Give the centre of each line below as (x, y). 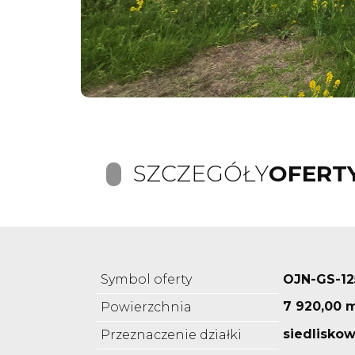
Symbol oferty (146, 280)
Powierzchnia (146, 307)
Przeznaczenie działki (171, 335)
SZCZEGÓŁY (201, 174)
